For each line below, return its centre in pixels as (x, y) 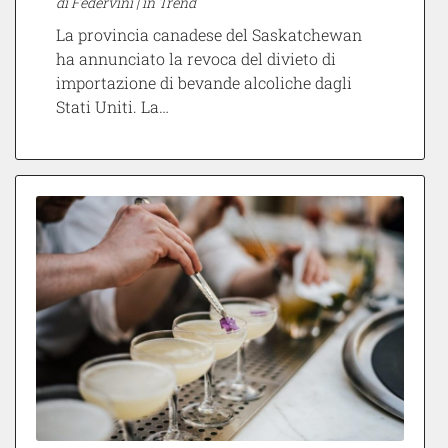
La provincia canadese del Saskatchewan (209, 34)
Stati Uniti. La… (112, 106)
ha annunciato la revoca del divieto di (196, 58)
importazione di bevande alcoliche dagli (204, 82)
